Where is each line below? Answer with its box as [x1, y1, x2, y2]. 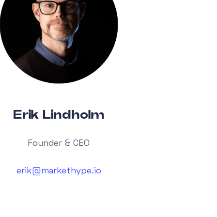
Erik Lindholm [13, 107, 105, 122]
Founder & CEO [28, 139, 90, 148]
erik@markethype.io [16, 167, 101, 175]
